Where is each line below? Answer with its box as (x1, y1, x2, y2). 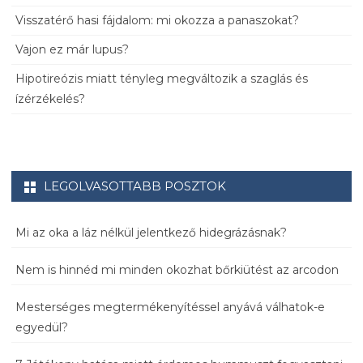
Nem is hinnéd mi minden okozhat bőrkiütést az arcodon (15, 262, 339, 277)
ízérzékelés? (15, 91, 85, 106)
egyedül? (15, 319, 68, 335)
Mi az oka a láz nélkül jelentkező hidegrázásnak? (15, 224, 287, 240)
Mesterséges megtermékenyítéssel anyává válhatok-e (15, 299, 325, 314)
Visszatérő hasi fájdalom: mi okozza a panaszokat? (15, 12, 299, 28)
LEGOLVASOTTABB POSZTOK (44, 177, 226, 194)
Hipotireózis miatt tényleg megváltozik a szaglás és (15, 70, 308, 86)
